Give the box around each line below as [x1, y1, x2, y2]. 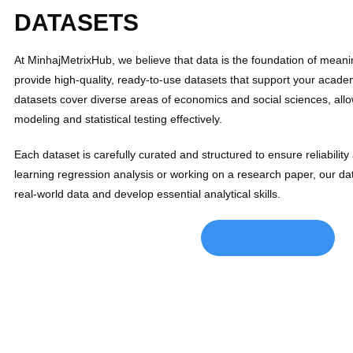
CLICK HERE [232, 232, 303, 245]
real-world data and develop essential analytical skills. [14, 188, 281, 200]
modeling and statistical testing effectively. [14, 113, 222, 125]
